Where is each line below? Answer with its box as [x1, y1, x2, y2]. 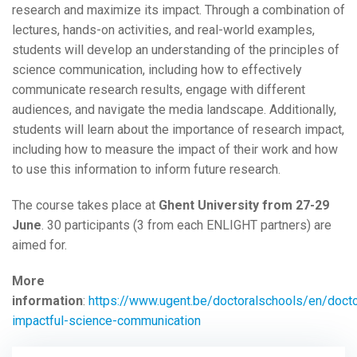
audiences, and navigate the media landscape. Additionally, [12, 102, 336, 118]
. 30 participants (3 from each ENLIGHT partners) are [41, 218, 331, 233]
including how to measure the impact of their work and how [12, 142, 338, 158]
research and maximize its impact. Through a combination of [12, 2, 345, 18]
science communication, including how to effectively [12, 62, 302, 78]
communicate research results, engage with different [12, 82, 305, 98]
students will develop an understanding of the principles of [12, 42, 339, 58]
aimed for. [12, 237, 70, 253]
